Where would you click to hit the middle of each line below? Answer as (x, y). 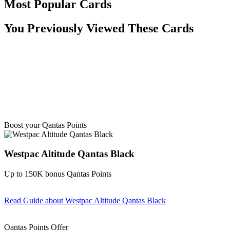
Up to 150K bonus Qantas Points (58, 174)
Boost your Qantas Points (45, 125)
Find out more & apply (41, 218)
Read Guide (24, 201)
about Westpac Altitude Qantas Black (104, 201)
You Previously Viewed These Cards (99, 28)
